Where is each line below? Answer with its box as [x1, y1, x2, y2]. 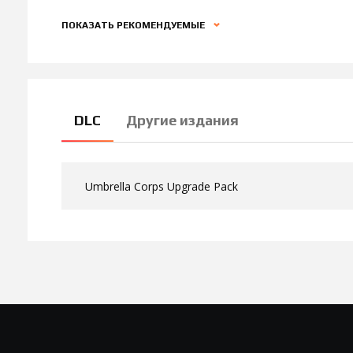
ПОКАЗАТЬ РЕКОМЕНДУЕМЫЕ [61, 20, 207, 31]
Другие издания [126, 112, 239, 128]
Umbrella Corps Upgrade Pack [85, 178, 238, 194]
